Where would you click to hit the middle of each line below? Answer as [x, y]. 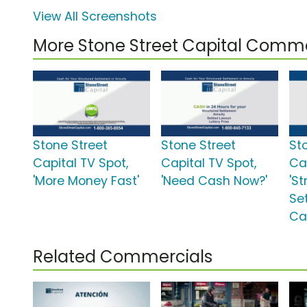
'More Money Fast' [86, 181]
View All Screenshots [95, 17]
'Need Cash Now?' [214, 181]
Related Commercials [123, 257]
